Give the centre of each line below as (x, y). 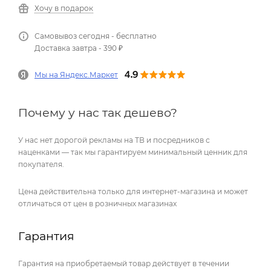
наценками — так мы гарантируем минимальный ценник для (133, 152)
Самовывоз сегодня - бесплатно (96, 36)
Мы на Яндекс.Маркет (76, 74)
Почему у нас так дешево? (98, 112)
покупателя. (41, 164)
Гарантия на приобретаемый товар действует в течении (124, 263)
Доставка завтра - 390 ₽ (79, 48)
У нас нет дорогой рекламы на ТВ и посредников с (114, 140)
